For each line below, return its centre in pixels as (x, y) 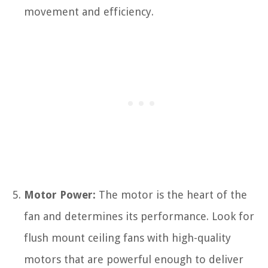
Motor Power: (60, 194)
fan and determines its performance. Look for (139, 216)
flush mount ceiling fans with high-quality (127, 237)
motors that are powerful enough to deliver (134, 259)
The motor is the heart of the (171, 194)
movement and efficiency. (89, 11)
